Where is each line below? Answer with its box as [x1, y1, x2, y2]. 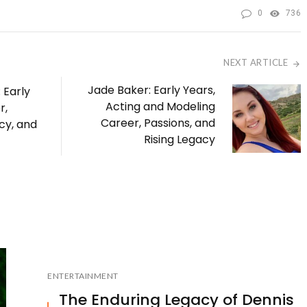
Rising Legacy [144, 132, 215, 148]
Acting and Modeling [106, 99, 215, 115]
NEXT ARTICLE [223, 57, 288, 69]
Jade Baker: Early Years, [88, 82, 215, 99]
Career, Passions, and [101, 115, 215, 132]
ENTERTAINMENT [47, 271, 119, 282]
